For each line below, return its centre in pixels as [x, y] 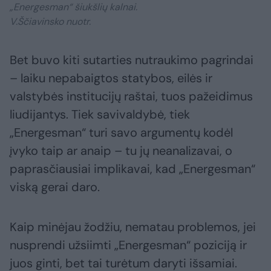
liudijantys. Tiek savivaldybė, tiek [100, 115]
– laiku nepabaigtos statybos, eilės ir [111, 78]
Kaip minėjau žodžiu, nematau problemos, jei [133, 227]
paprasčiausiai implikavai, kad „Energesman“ [132, 169]
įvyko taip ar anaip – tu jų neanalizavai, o [121, 151]
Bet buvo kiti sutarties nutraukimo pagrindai [132, 60]
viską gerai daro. [55, 187]
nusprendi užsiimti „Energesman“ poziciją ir [128, 245]
